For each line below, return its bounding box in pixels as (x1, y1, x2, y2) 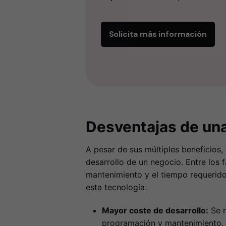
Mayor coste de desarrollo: (101, 205, 208, 216)
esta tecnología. (85, 182, 147, 192)
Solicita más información (108, 28, 207, 39)
